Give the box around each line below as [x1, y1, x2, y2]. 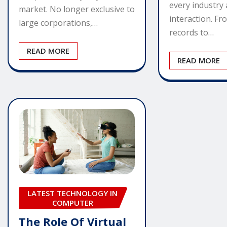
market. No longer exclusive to [19, 4, 135, 15]
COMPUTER [52, 198, 93, 208]
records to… [169, 27, 214, 39]
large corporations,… [19, 17, 98, 29]
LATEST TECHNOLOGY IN [27, 188, 118, 199]
